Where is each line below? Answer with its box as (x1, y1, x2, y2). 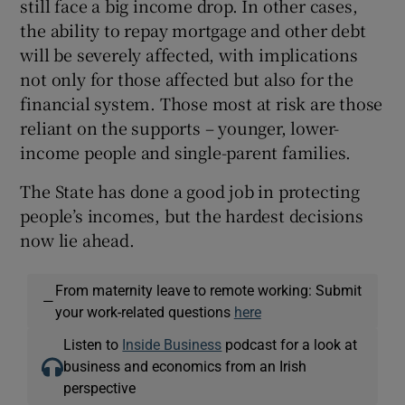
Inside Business (122, 337, 222, 353)
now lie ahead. (20, 228, 135, 252)
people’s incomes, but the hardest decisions (20, 203, 363, 228)
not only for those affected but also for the (20, 67, 353, 91)
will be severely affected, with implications (20, 42, 358, 67)
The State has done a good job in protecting (20, 179, 360, 203)
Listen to (63, 337, 123, 353)
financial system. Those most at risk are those (20, 91, 383, 116)
